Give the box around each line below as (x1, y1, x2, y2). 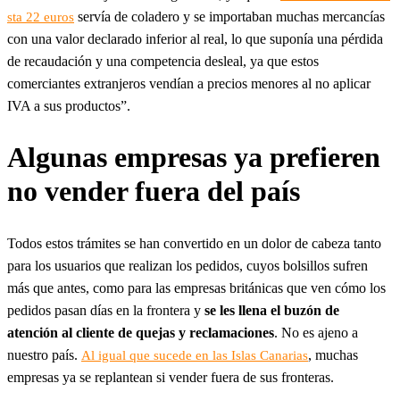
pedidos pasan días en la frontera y (7, 303, 204, 318)
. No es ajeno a (274, 325, 358, 340)
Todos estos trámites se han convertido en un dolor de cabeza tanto (7, 236, 381, 251)
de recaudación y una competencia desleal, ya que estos (7, 53, 319, 69)
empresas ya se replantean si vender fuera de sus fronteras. (7, 370, 334, 385)
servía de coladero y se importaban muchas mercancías (74, 8, 385, 24)
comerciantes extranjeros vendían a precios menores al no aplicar (7, 75, 371, 91)
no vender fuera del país (7, 175, 300, 208)
